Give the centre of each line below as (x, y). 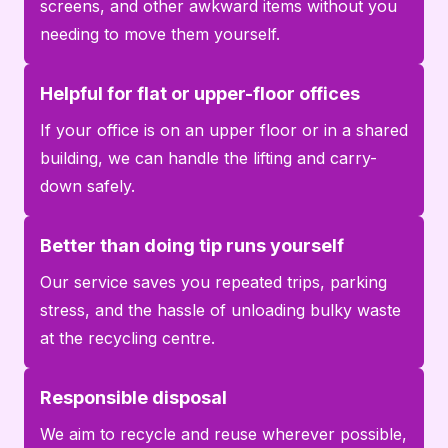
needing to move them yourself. (160, 33)
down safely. (87, 185)
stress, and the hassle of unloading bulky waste (220, 309)
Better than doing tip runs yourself (192, 245)
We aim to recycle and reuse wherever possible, (223, 433)
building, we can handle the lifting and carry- (208, 157)
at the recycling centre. (127, 337)
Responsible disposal (133, 397)
